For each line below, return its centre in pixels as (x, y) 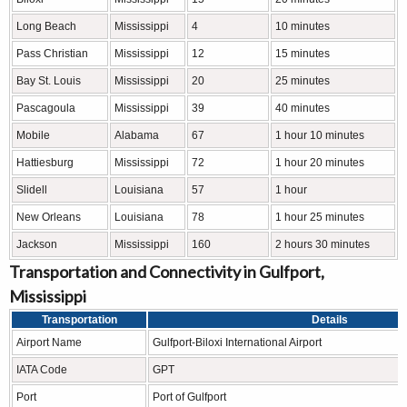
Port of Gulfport (189, 397)
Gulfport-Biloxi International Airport (237, 343)
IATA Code (42, 370)
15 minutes (303, 54)
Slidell (32, 190)
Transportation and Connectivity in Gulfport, (167, 272)
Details (330, 320)
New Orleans (49, 218)
